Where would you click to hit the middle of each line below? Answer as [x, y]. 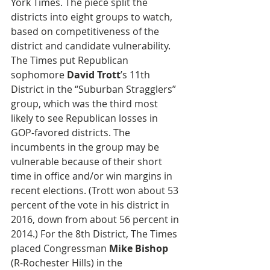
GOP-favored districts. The [72, 133]
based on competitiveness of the [86, 31]
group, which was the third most [86, 104]
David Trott [94, 75]
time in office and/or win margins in [93, 176]
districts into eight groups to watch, [93, 17]
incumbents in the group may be [86, 147]
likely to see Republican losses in [86, 118]
